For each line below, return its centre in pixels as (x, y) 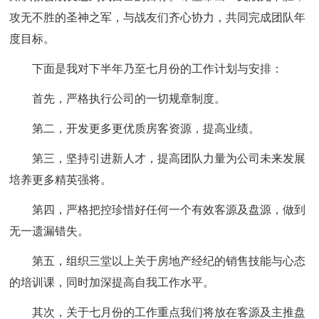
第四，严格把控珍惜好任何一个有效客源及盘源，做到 (169, 210)
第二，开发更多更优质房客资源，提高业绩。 (146, 129)
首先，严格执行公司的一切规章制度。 (129, 99)
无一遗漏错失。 (49, 231)
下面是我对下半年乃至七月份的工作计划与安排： (158, 69)
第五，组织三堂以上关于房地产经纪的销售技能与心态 (169, 261)
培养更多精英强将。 (61, 180)
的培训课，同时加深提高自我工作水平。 (112, 282)
